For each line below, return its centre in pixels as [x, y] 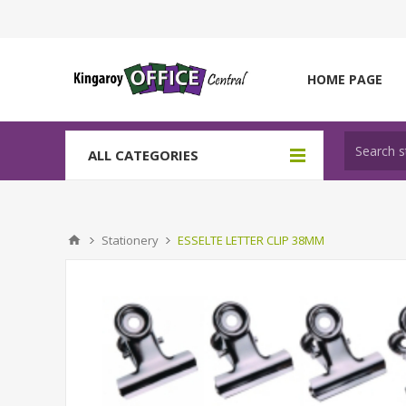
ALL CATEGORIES [143, 155]
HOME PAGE [345, 79]
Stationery [130, 240]
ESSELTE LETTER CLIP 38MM [251, 240]
